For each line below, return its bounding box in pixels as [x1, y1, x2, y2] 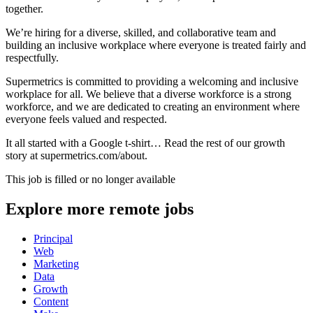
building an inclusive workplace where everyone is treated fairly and [6, 39, 306, 52]
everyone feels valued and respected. [6, 113, 167, 126]
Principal [34, 233, 73, 245]
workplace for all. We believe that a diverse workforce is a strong [6, 88, 291, 101]
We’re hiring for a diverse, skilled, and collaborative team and [6, 27, 276, 39]
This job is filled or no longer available [6, 173, 175, 186]
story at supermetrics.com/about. [6, 150, 147, 162]
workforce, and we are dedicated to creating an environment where [6, 101, 300, 113]
